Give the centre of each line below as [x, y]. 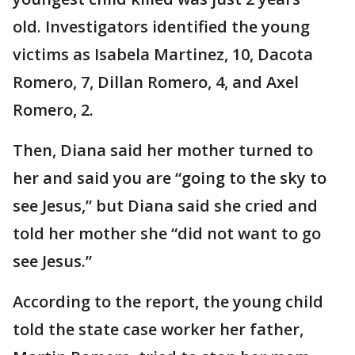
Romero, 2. [53, 110]
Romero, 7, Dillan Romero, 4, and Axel [156, 82]
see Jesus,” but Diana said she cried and [165, 206]
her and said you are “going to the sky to [170, 178]
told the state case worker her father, [158, 329]
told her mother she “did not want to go [167, 233]
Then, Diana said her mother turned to [163, 150]
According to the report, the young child [168, 302]
